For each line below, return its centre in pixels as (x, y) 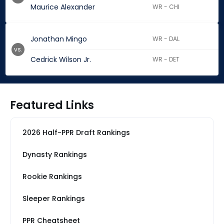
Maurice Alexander (63, 7)
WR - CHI (166, 7)
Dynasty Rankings (55, 155)
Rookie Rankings (52, 177)
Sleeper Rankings (54, 199)
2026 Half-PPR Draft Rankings (76, 133)
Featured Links (52, 105)
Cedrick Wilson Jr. (61, 60)
